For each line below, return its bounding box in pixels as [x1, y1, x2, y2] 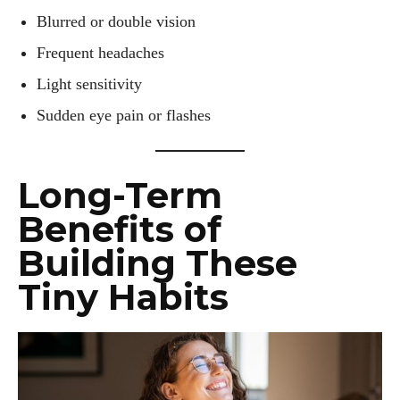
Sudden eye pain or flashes [37, 106, 211, 125]
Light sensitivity [37, 75, 142, 94]
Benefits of [18, 207, 221, 252]
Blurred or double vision [37, 12, 196, 31]
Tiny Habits [18, 275, 229, 320]
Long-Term [18, 173, 222, 218]
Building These [18, 241, 297, 286]
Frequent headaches [37, 44, 164, 62]
